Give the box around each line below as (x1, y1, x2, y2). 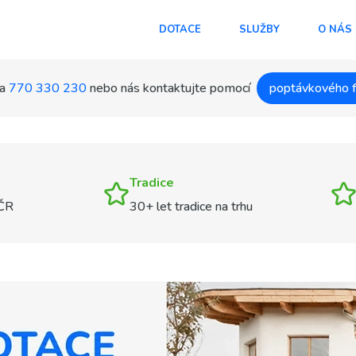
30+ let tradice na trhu (129, 198, 253, 215)
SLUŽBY (239, 22, 280, 37)
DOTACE (159, 22, 201, 37)
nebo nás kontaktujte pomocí (89, 79, 250, 97)
